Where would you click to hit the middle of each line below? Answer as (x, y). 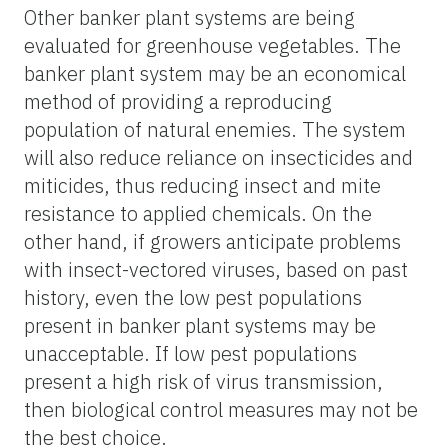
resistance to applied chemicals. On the (198, 213)
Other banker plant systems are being (189, 17)
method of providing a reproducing (178, 101)
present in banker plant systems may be (200, 325)
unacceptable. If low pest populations (190, 353)
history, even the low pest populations (193, 297)
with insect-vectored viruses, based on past (216, 269)
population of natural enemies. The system (215, 129)
